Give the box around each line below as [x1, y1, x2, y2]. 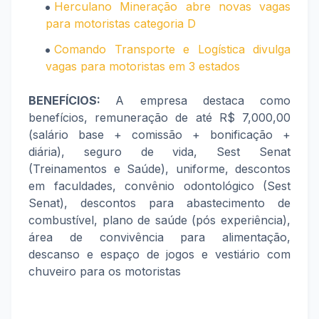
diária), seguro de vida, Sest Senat [28, 145, 291, 159]
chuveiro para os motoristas [28, 264, 181, 278]
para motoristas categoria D [46, 16, 196, 31]
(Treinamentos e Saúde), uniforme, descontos [28, 162, 291, 176]
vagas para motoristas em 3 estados [46, 59, 240, 73]
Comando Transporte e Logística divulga [54, 42, 291, 56]
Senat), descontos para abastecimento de [28, 196, 291, 210]
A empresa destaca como [115, 93, 291, 108]
